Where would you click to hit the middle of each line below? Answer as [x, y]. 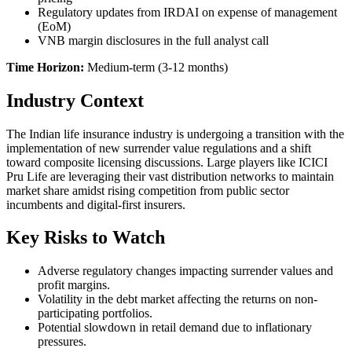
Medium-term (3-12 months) [156, 67]
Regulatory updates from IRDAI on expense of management [187, 12]
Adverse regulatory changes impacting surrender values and [185, 271]
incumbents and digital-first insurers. [96, 204]
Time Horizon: [45, 67]
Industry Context [75, 100]
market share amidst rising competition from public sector [148, 190]
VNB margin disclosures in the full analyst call [153, 40]
